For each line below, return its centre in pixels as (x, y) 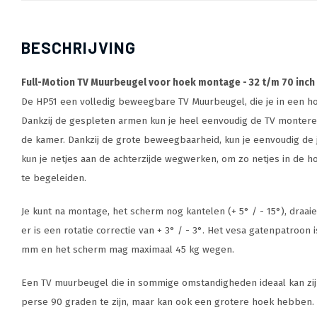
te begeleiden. (54, 178)
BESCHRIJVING (79, 47)
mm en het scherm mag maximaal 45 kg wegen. (129, 249)
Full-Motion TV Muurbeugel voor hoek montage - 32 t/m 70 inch (168, 82)
